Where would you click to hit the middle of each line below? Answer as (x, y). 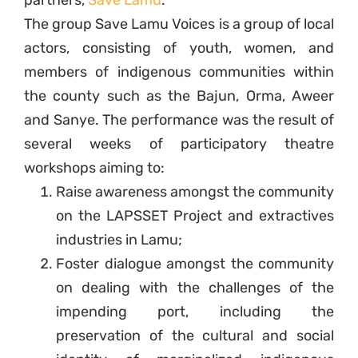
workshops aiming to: (96, 168)
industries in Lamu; (121, 240)
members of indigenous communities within (179, 72)
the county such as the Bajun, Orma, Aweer (179, 96)
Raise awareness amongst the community (195, 192)
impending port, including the (195, 312)
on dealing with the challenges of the (195, 288)
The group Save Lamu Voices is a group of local (179, 24)
